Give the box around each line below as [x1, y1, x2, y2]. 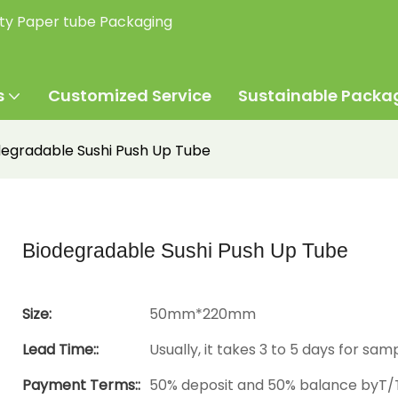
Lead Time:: [22, 338, 99, 360]
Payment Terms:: [22, 374, 140, 395]
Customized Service [48, 84, 211, 107]
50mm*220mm [149, 303, 256, 324]
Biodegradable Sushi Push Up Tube [22, 238, 348, 262]
